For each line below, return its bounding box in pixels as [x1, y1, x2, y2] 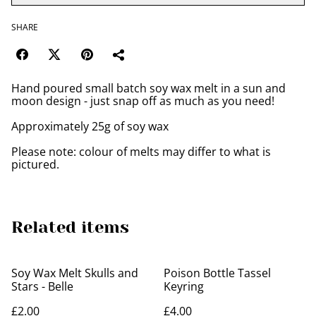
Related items [11, 217, 129, 237]
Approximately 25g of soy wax [11, 119, 169, 134]
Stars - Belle [11, 279, 73, 294]
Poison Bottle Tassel [164, 265, 271, 281]
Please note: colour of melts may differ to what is [11, 144, 271, 159]
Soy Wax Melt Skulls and [11, 265, 138, 281]
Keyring [164, 279, 204, 294]
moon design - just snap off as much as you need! [11, 93, 274, 109]
